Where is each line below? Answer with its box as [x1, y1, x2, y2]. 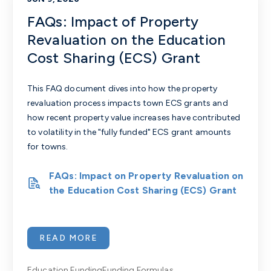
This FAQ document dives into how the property [27, 83, 218, 94]
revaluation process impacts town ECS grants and [27, 97, 228, 108]
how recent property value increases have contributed [27, 112, 241, 123]
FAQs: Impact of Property [27, 12, 199, 30]
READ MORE [39, 232, 98, 243]
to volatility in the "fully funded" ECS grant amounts [27, 126, 232, 137]
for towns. [27, 141, 68, 152]
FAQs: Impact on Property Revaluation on [49, 169, 244, 181]
